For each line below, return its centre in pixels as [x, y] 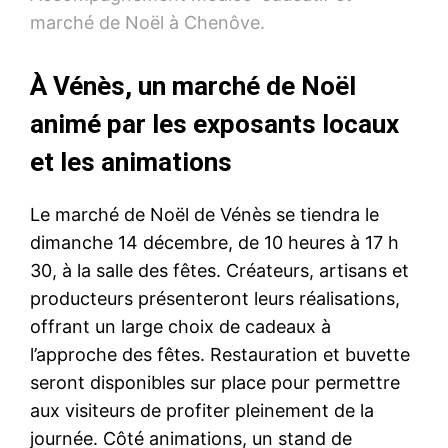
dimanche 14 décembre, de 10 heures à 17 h [214, 243]
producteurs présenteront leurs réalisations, [215, 299]
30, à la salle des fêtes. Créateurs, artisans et [219, 271]
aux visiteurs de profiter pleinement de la [202, 411]
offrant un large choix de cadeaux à [180, 327]
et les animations [131, 162]
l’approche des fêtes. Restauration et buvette [220, 355]
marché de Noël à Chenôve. [147, 23]
